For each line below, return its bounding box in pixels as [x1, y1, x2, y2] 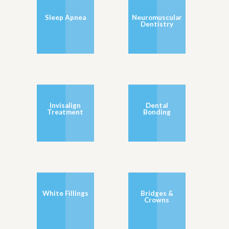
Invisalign [50, 101, 81, 110]
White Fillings [42, 189, 88, 198]
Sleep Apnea [44, 13, 86, 22]
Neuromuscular [131, 13, 182, 22]
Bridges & [140, 189, 173, 198]
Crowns [144, 196, 170, 204]
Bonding [143, 108, 171, 117]
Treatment [47, 108, 84, 117]
